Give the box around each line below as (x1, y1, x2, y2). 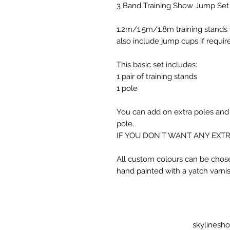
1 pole (117, 83, 138, 93)
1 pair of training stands (117, 71, 197, 81)
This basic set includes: (117, 60, 199, 69)
